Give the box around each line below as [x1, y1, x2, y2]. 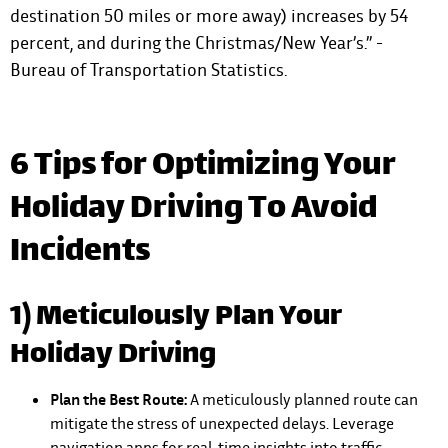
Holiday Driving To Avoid [10, 182, 377, 240]
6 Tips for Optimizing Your [10, 139, 396, 197]
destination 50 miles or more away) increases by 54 [10, 4, 408, 28]
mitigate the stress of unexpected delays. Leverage [50, 413, 394, 434]
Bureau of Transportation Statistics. [10, 58, 287, 82]
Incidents [10, 225, 150, 283]
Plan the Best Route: [50, 389, 187, 410]
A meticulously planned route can [187, 389, 418, 410]
